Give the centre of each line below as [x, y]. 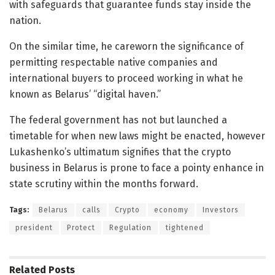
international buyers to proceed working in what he [126, 79]
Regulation [130, 228]
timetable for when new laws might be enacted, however [137, 136]
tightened [185, 228]
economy [171, 210]
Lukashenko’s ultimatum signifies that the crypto [120, 152]
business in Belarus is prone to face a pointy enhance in [137, 168]
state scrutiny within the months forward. [104, 184]
